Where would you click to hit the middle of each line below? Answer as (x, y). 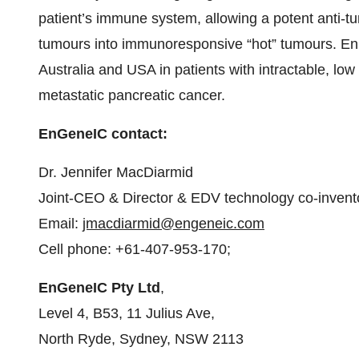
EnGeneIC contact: (103, 134)
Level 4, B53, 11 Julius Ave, (127, 313)
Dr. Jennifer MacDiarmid (116, 172)
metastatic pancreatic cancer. (132, 95)
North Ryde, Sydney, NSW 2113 (141, 339)
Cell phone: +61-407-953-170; (135, 249)
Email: (61, 224)
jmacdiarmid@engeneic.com (173, 224)
